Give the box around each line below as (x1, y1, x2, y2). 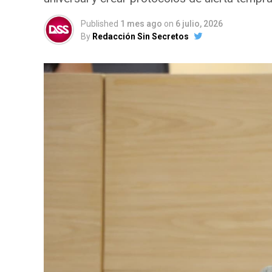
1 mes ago (120, 18, 162, 29)
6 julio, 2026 (175, 18, 223, 29)
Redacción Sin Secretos (92, 31, 189, 41)
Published (81, 18, 118, 29)
